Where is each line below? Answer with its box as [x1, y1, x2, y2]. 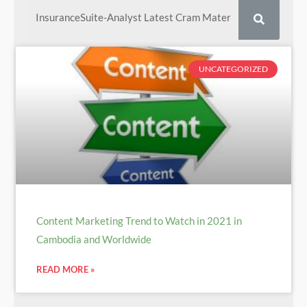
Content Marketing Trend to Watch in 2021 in [36, 214, 242, 227]
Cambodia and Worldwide [36, 232, 151, 245]
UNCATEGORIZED [198, 64, 268, 75]
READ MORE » [36, 263, 95, 275]
